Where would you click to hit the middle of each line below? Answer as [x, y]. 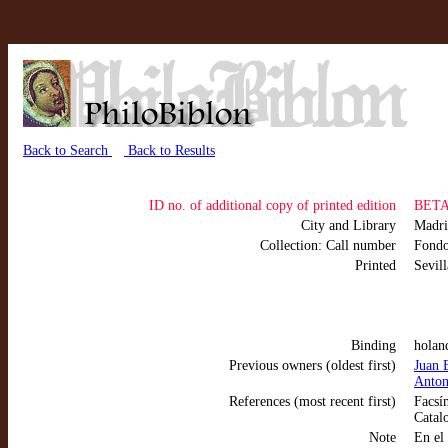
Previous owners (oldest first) [312, 365]
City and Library [348, 225]
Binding [373, 345]
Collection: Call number [328, 245]
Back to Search [67, 150]
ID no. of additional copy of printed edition [272, 205]
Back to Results [169, 150]
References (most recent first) [312, 401]
